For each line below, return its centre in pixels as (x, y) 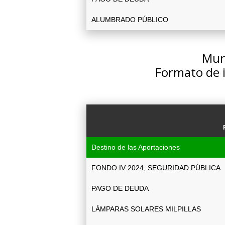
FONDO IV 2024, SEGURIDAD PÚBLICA (156, 168)
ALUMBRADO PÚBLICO (130, 20)
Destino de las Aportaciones (136, 147)
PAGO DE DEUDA (120, 188)
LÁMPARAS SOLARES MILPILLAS (146, 209)
